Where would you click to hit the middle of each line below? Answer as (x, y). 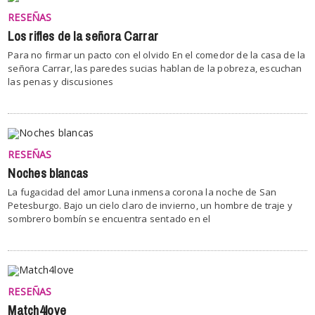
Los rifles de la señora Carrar (83, 36)
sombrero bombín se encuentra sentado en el (109, 218)
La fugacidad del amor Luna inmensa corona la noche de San (142, 192)
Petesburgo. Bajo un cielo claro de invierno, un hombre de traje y (150, 205)
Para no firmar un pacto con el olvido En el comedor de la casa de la (157, 54)
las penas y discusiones (61, 81)
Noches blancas (48, 173)
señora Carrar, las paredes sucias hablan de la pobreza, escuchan (155, 68)
